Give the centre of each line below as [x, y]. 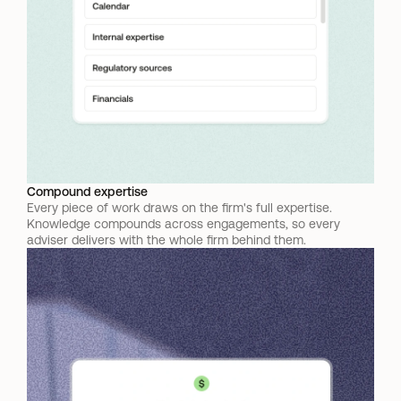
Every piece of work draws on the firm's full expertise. [179, 208]
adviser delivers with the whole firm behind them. [166, 240]
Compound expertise [87, 192]
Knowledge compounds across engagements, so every [183, 224]
